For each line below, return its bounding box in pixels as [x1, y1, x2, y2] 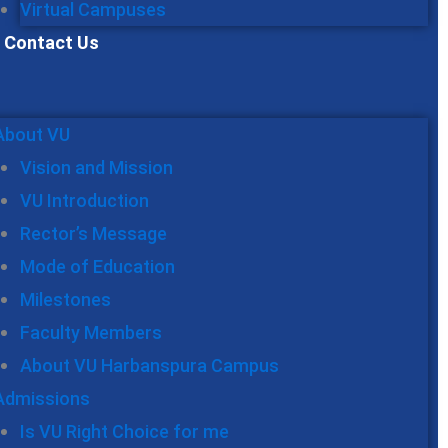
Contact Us [4, 32, 99, 54]
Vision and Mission [20, 157, 173, 179]
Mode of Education [20, 256, 175, 278]
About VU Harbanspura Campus [20, 355, 279, 377]
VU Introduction [20, 190, 149, 212]
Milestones [20, 289, 111, 311]
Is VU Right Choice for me [20, 421, 229, 443]
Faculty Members [20, 322, 162, 344]
